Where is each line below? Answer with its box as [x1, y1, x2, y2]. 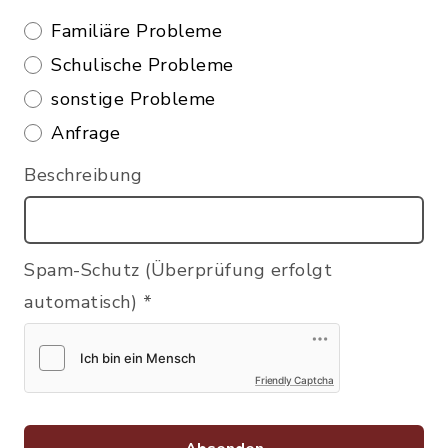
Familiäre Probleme [51, 19, 222, 44]
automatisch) [24, 289, 143, 314]
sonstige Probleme [51, 87, 216, 112]
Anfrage [51, 121, 121, 146]
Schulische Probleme [51, 53, 234, 78]
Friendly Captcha [255, 373, 334, 386]
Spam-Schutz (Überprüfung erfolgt [24, 257, 332, 282]
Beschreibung [24, 163, 142, 188]
